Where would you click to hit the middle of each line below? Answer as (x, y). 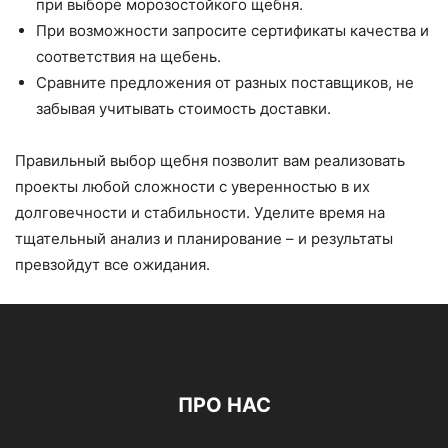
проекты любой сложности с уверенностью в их (192, 186)
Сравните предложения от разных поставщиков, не (225, 82)
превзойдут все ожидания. (112, 264)
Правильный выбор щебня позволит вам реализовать (210, 160)
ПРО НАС (224, 405)
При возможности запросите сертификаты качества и (232, 30)
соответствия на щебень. (128, 56)
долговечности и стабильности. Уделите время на (200, 212)
